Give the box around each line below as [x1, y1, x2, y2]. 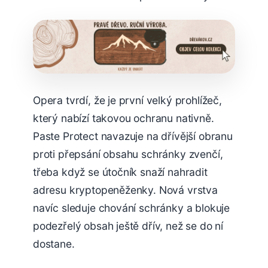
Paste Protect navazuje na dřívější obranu [33, 129, 233, 142]
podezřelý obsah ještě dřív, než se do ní [33, 219, 224, 232]
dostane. [33, 237, 75, 250]
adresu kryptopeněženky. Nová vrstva [33, 183, 218, 196]
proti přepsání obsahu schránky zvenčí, [33, 147, 223, 160]
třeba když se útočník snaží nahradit [33, 165, 208, 178]
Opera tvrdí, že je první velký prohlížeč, [33, 93, 222, 106]
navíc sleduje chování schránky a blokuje [33, 201, 230, 214]
